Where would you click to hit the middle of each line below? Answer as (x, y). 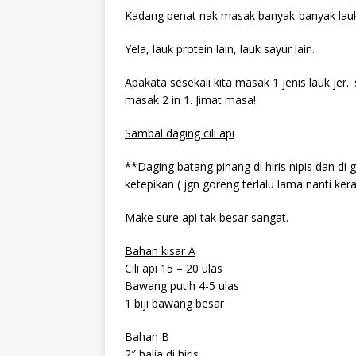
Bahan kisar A (160, 251)
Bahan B (147, 337)
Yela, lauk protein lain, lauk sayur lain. (220, 49)
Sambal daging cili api (180, 133)
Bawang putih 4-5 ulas (182, 286)
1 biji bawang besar (174, 304)
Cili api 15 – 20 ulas (174, 269)
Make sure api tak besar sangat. (207, 218)
